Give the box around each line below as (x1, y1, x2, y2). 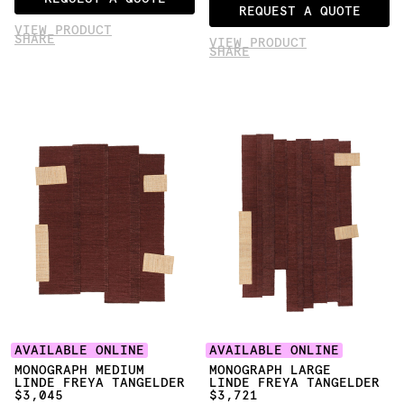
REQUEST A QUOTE (238, 2, 361, 19)
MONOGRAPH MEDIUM (14, 362, 144, 379)
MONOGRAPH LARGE (209, 362, 331, 379)
